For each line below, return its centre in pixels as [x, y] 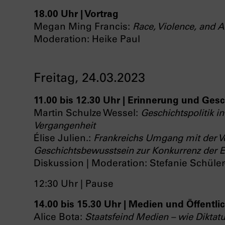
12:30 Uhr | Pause [74, 184]
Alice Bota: [59, 217]
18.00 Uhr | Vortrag [76, 14]
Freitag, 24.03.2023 [89, 78]
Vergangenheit [65, 126]
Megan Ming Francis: [83, 27]
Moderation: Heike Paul [87, 39]
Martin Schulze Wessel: [87, 113]
